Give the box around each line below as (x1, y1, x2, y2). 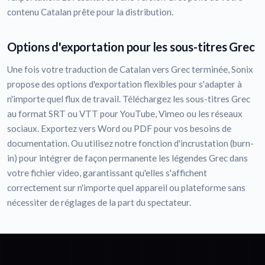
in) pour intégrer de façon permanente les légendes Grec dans (7, 153, 248, 164)
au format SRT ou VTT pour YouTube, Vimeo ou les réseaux (7, 108, 243, 119)
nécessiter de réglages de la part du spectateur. (7, 197, 191, 208)
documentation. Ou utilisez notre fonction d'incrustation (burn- (7, 138, 254, 149)
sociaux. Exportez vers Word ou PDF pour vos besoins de (7, 123, 231, 134)
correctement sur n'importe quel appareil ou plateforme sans (7, 182, 245, 193)
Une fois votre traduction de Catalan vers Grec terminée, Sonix (7, 64, 253, 75)
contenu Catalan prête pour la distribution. (7, 7, 173, 18)
